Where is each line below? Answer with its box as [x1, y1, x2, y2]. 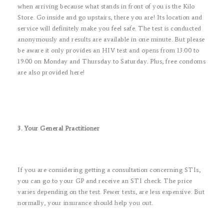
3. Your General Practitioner [17, 124, 99, 132]
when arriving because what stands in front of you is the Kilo [17, 2, 195, 10]
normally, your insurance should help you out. [17, 199, 153, 206]
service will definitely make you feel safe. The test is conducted [17, 24, 201, 32]
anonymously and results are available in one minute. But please [17, 35, 205, 43]
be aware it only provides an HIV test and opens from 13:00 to [17, 46, 199, 54]
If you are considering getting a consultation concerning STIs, [17, 166, 200, 173]
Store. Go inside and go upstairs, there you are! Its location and [17, 13, 202, 21]
